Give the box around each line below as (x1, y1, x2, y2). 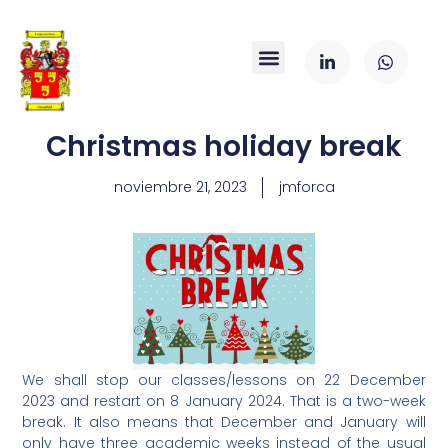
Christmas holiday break (46, 126, 402, 166)
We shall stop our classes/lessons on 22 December (22, 369, 426, 390)
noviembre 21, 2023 (113, 176, 247, 197)
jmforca (278, 176, 335, 197)
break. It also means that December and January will (22, 411, 426, 432)
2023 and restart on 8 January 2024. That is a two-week (22, 390, 426, 411)
